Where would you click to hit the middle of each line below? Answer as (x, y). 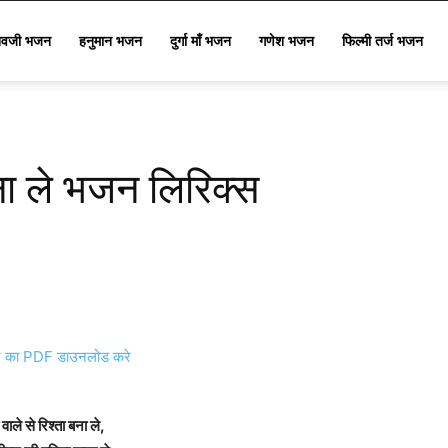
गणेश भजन (286, 40)
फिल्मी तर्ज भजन (382, 40)
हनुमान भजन (110, 40)
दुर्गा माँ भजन (200, 40)
